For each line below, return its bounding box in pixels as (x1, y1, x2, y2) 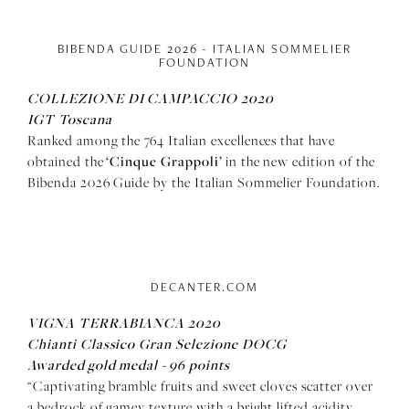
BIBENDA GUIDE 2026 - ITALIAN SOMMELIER (58, 40, 351, 57)
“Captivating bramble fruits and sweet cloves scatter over (27, 377, 373, 394)
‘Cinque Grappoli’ (106, 152, 225, 170)
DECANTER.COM (150, 278, 259, 295)
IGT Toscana (27, 110, 112, 128)
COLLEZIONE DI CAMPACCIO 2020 (27, 89, 274, 107)
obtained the (27, 152, 107, 170)
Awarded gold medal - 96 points (27, 355, 230, 373)
